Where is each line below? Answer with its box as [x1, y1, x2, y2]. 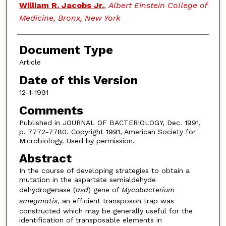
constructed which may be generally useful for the [19, 207, 193, 215]
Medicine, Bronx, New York [19, 13, 121, 23]
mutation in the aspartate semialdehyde [19, 176, 156, 184]
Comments [19, 103, 83, 118]
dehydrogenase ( [19, 186, 76, 194]
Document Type [19, 43, 113, 58]
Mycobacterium [121, 186, 175, 194]
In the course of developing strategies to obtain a [19, 166, 190, 175]
